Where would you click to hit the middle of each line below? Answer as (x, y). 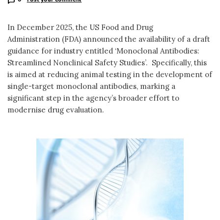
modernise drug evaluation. (56, 110)
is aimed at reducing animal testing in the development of (110, 74)
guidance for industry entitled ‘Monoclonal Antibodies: (103, 51)
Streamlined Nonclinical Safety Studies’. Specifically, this (107, 62)
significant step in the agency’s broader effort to (93, 98)
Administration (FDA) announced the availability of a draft (109, 39)
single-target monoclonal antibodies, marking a (91, 86)
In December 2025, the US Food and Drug (80, 27)
